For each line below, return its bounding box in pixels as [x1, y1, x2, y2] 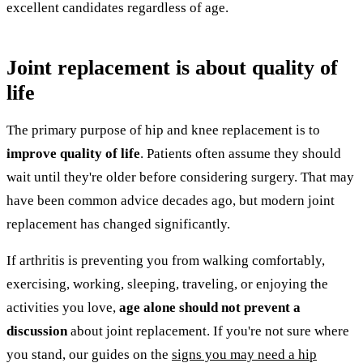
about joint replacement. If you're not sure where [67, 322, 349, 339]
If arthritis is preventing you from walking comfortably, [6, 252, 325, 268]
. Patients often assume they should [140, 145, 341, 161]
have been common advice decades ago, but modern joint [6, 192, 335, 208]
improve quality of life [6, 145, 140, 161]
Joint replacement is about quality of [6, 54, 338, 79]
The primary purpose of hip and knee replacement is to [6, 122, 320, 138]
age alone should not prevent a [119, 299, 301, 315]
